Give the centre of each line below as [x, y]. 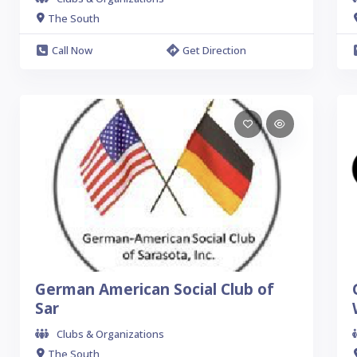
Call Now [72, 50]
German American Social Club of [155, 289]
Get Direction [214, 50]
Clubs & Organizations [110, 334]
